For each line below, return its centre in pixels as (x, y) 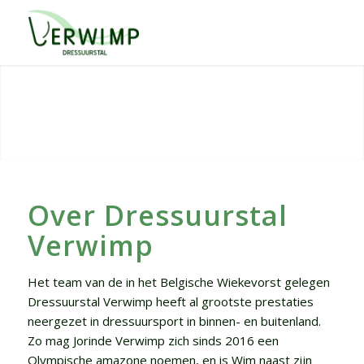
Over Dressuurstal (157, 215)
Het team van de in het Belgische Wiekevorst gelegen (178, 282)
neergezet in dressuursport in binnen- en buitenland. (174, 321)
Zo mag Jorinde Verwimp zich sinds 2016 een (153, 340)
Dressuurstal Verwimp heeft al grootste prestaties (170, 301)
